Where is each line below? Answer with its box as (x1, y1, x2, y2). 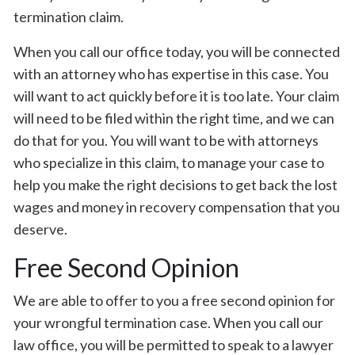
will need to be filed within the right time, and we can (13, 109, 334, 127)
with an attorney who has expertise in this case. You (13, 65, 329, 82)
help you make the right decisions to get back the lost (13, 176, 338, 193)
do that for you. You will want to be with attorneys (13, 132, 319, 149)
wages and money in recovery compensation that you (13, 198, 340, 216)
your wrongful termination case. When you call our (13, 314, 323, 331)
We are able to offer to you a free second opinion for (13, 292, 335, 309)
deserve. (13, 220, 67, 238)
